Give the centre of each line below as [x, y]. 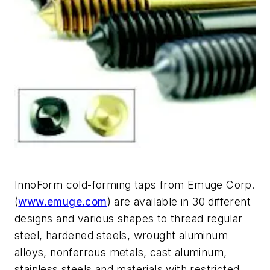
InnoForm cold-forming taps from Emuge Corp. [135, 185]
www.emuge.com [63, 202]
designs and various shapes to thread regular [129, 219]
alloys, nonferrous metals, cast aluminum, [121, 253]
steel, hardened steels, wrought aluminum [121, 236]
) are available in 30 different [179, 202]
